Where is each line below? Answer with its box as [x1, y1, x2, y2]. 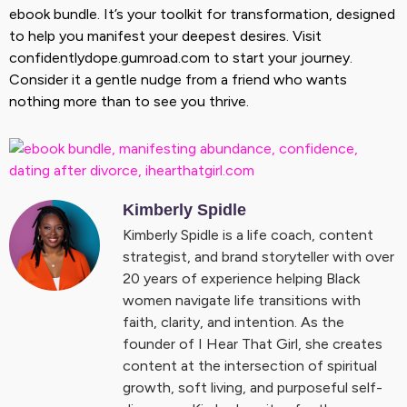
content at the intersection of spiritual [123, 356, 377, 374]
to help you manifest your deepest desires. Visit [9, 26, 322, 45]
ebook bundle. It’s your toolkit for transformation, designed [9, 5, 395, 23]
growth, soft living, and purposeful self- [123, 378, 382, 396]
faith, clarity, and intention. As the [123, 313, 344, 331]
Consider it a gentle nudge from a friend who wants [9, 70, 347, 88]
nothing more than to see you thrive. [9, 92, 249, 110]
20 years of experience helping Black [123, 269, 360, 287]
